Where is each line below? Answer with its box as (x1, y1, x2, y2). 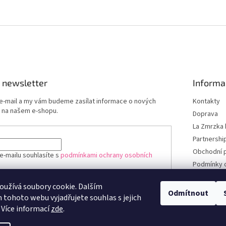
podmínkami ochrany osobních (60, 150, 152, 160)
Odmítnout (168, 188, 208, 199)
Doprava (192, 109, 218, 119)
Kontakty (192, 96, 220, 106)
